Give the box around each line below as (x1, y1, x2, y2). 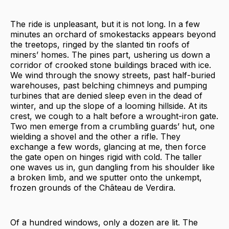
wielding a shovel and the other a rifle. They (10, 131, 180, 142)
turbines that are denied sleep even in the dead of (10, 90, 202, 101)
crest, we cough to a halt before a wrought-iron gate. (10, 110, 218, 121)
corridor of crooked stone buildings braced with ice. (10, 59, 211, 70)
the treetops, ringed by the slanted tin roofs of (10, 39, 190, 50)
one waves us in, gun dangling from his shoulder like (10, 162, 215, 172)
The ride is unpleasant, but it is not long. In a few (10, 18, 200, 29)
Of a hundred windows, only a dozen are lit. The (10, 217, 198, 227)
